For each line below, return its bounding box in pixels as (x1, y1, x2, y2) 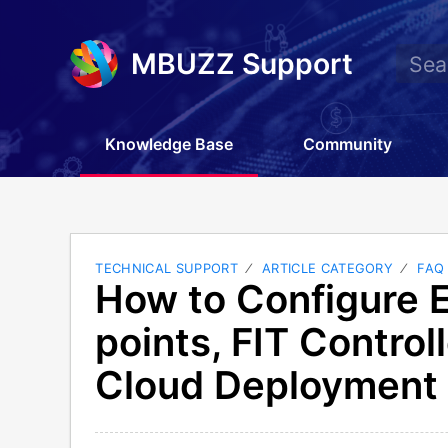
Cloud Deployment (95, 361, 439, 408)
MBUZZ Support (131, 45, 354, 81)
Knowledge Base (105, 134, 234, 155)
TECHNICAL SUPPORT (95, 259, 238, 276)
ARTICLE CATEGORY (262, 259, 394, 276)
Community (303, 134, 393, 155)
